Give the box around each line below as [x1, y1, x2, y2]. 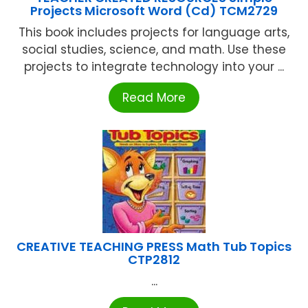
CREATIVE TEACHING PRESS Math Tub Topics [16, 238, 291, 256]
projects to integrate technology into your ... [24, 58, 284, 76]
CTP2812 [128, 251, 180, 269]
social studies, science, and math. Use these [22, 41, 286, 58]
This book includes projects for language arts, [19, 24, 289, 41]
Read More [122, 89, 186, 107]
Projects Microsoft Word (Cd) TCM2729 [30, 2, 278, 20]
